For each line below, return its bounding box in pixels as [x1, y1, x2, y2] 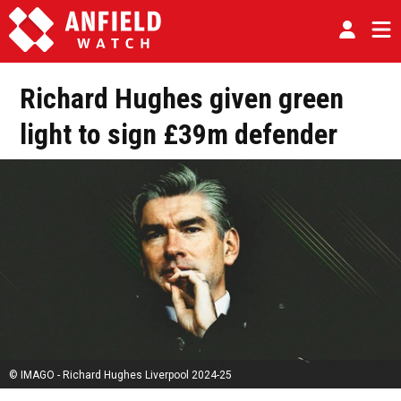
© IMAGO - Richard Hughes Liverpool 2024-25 [9, 369, 232, 382]
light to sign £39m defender [20, 117, 337, 151]
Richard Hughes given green [20, 81, 344, 115]
